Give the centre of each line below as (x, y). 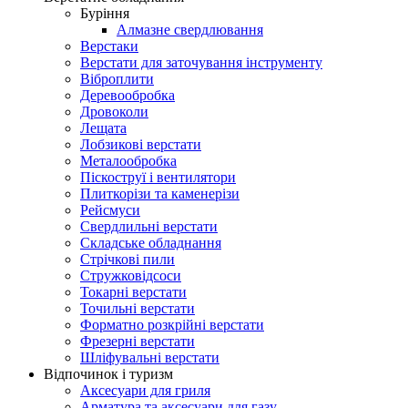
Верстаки (109, 46)
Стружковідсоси (131, 275)
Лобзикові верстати (141, 144)
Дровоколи (114, 111)
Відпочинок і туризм (108, 373)
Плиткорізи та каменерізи (160, 193)
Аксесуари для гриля (145, 390)
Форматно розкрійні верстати (172, 324)
